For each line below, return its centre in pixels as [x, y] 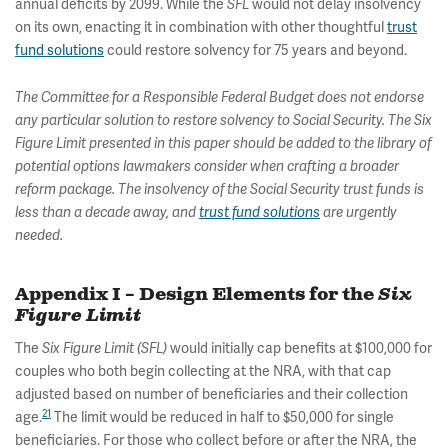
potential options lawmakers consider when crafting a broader [207, 166]
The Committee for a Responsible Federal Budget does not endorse [219, 97]
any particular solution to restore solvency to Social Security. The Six [223, 120]
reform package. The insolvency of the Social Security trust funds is [219, 189]
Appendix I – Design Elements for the [196, 294]
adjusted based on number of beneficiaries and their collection [211, 393]
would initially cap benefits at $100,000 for [299, 347]
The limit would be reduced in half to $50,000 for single [222, 416]
